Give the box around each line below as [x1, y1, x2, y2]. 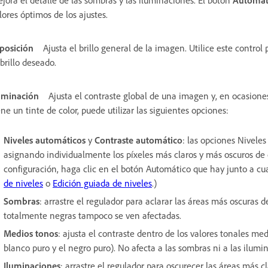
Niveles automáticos [4, 133, 86, 146]
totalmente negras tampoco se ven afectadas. [4, 209, 181, 221]
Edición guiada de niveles [53, 176, 152, 189]
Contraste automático [95, 133, 182, 146]
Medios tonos [4, 227, 58, 239]
